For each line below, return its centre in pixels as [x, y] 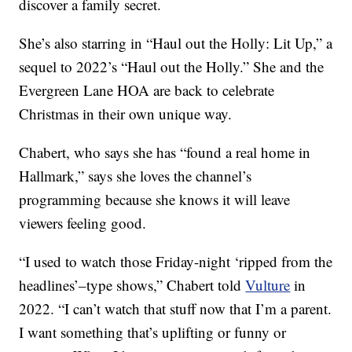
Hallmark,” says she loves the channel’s [136, 176]
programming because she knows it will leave [155, 200]
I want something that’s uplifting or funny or [153, 332]
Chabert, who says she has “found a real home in [165, 152]
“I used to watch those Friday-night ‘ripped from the [176, 262]
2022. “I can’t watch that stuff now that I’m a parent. [176, 309]
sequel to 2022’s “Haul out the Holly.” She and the [172, 67]
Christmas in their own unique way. [126, 114]
